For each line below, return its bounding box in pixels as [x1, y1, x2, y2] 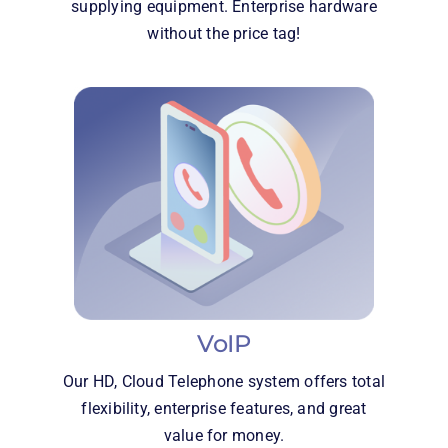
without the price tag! [147, 24, 301, 44]
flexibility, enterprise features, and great [81, 398, 367, 418]
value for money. [163, 425, 285, 445]
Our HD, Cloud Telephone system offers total [62, 371, 386, 391]
